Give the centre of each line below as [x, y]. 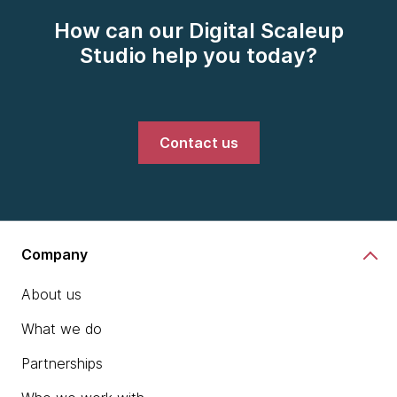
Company [54, 254]
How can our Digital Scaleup [198, 31]
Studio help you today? [198, 55]
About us [51, 294]
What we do [62, 329]
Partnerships [62, 363]
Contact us [198, 143]
